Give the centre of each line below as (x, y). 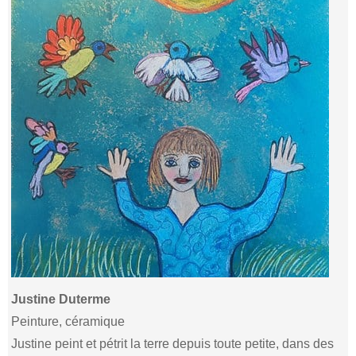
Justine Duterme (61, 299)
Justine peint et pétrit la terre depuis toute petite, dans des (173, 343)
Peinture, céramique (68, 321)
